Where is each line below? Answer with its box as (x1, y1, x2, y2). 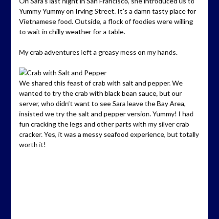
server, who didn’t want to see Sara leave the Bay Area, (19, 99, 186, 108)
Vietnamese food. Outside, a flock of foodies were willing (19, 17, 193, 26)
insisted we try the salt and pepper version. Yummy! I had (19, 109, 194, 118)
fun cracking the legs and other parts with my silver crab (19, 120, 189, 129)
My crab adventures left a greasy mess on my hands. (19, 48, 177, 57)
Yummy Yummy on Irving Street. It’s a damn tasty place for (19, 7, 196, 16)
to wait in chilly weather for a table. (19, 27, 125, 36)
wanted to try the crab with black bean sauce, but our (19, 89, 182, 98)
